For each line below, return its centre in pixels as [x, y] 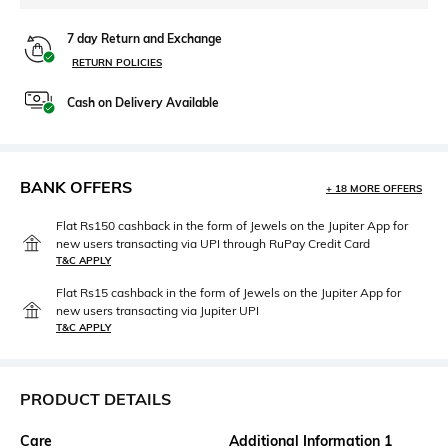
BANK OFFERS [76, 187]
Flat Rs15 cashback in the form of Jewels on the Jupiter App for [228, 293]
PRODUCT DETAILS [95, 399]
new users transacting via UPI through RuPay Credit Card [213, 244]
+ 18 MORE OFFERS [374, 189]
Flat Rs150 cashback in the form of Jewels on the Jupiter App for [232, 226]
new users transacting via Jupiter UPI [157, 311]
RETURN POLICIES [117, 63]
